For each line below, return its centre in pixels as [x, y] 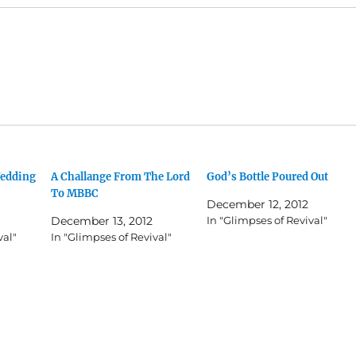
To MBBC [75, 193]
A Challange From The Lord [121, 176]
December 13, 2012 [102, 221]
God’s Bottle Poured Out [267, 176]
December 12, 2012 [257, 204]
